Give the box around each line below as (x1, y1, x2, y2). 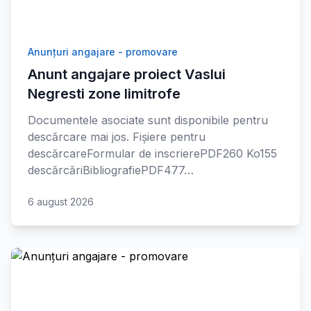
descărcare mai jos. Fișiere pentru (28, 130, 205, 144)
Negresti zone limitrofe (28, 85, 180, 102)
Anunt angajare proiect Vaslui (28, 66, 226, 83)
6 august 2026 (28, 196, 94, 208)
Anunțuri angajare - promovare (28, 46, 178, 58)
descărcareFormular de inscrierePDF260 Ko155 (28, 146, 277, 160)
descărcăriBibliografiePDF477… (28, 163, 194, 177)
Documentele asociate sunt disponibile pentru (28, 113, 268, 127)
